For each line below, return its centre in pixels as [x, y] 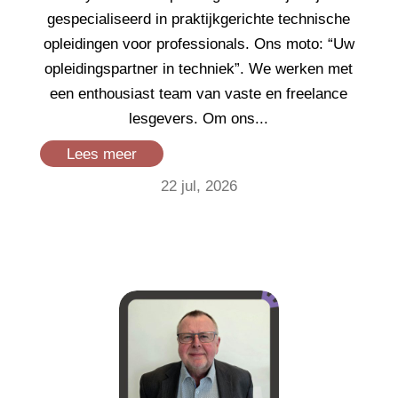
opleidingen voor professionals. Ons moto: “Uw [199, 44]
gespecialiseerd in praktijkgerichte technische [199, 19]
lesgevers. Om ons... [199, 118]
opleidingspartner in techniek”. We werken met [199, 68]
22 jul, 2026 [199, 186]
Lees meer [101, 154]
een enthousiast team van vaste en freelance [199, 93]
